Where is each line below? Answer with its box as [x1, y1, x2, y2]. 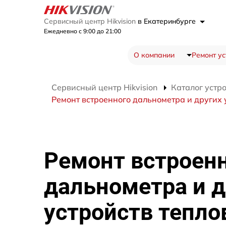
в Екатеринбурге [138, 17, 198, 26]
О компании [133, 50, 175, 60]
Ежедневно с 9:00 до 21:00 [44, 27, 121, 35]
